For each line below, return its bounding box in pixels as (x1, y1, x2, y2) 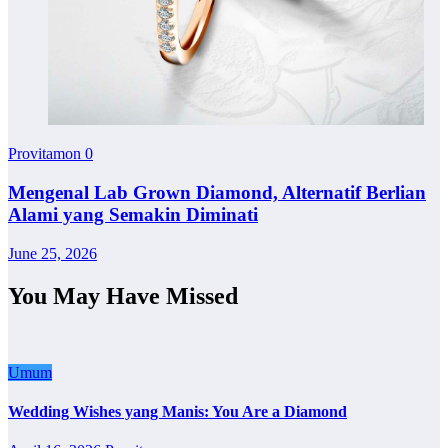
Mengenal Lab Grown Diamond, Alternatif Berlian (8, 182, 426, 204)
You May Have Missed (8, 282, 238, 309)
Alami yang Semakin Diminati (8, 204, 258, 226)
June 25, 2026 (8, 244, 97, 262)
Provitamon (8, 145, 85, 163)
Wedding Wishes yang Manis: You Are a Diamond (8, 402, 347, 420)
